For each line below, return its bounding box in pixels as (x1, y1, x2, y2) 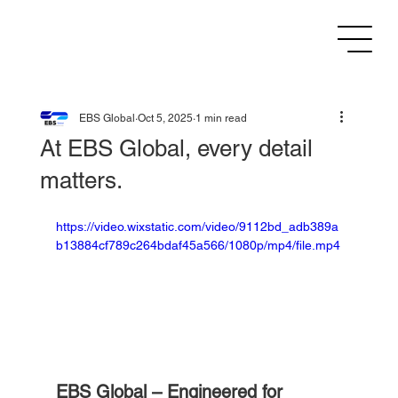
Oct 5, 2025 (137, 112, 193, 125)
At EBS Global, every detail (39, 135, 313, 163)
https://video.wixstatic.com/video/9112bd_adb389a (55, 219, 338, 235)
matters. (39, 167, 123, 195)
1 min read (195, 112, 247, 125)
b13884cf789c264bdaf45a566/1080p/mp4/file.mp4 (55, 238, 340, 253)
